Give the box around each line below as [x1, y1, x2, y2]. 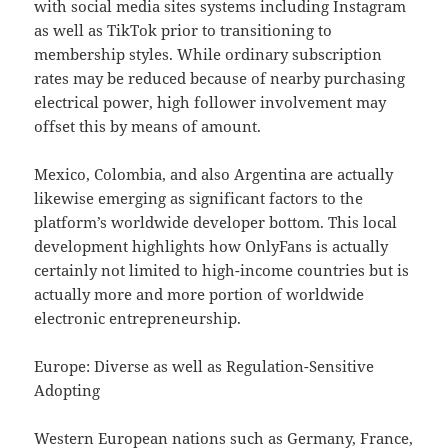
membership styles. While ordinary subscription [34, 44, 383, 65]
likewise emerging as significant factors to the [34, 188, 364, 209]
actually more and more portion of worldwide [34, 284, 365, 305]
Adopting [34, 380, 101, 401]
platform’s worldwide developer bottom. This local [34, 212, 398, 233]
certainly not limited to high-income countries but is [34, 260, 410, 281]
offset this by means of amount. [34, 116, 262, 137]
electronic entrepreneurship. [34, 308, 242, 329]
